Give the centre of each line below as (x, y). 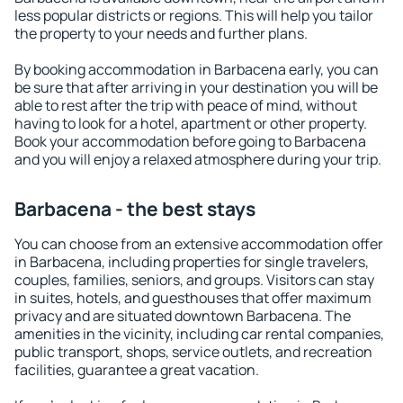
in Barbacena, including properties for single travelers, (192, 262)
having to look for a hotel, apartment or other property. (191, 123)
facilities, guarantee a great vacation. (137, 370)
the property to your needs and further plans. (161, 33)
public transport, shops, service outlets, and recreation (193, 352)
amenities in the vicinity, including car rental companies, (199, 334)
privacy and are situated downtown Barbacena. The (183, 316)
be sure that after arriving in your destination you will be (196, 87)
